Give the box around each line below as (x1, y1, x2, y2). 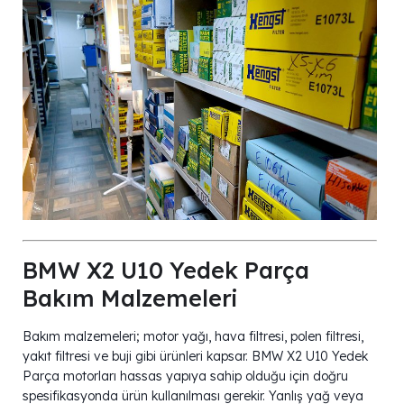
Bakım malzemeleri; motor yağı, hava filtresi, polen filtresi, (23, 327, 363, 344)
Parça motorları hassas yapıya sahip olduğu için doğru (23, 367, 348, 384)
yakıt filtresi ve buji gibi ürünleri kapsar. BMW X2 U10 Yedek (23, 347, 368, 364)
